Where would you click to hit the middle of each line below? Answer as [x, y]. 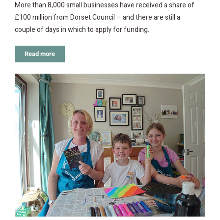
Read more [40, 54]
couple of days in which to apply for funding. [82, 30]
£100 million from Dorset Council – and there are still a [97, 18]
